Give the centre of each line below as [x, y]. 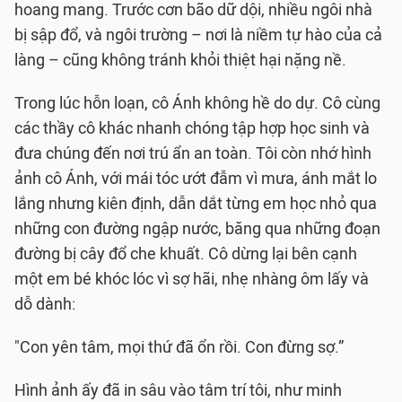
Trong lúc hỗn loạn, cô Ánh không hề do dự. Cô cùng [197, 103]
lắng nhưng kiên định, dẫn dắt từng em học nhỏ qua [196, 204]
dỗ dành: [45, 304]
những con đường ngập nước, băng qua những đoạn [197, 229]
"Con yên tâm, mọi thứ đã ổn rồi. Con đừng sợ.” [179, 347]
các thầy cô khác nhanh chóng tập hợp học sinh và [192, 128]
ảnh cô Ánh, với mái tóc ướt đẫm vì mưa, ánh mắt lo [196, 179]
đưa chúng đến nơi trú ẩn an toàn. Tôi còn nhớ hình [193, 153]
